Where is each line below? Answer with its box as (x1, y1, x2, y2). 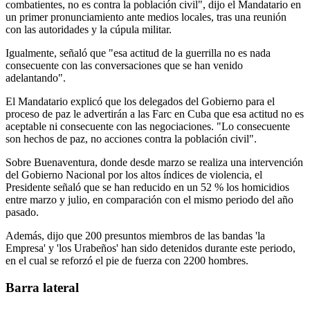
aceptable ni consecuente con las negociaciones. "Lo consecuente (6, 120, 290, 132)
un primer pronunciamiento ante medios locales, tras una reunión (6, 10, 286, 23)
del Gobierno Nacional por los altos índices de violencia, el (6, 168, 262, 181)
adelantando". (6, 71, 66, 84)
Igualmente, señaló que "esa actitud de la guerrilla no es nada (6, 46, 271, 59)
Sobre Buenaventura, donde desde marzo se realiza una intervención (6, 156, 303, 168)
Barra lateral (6, 280, 79, 295)
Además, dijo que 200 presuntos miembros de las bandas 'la (6, 229, 265, 241)
